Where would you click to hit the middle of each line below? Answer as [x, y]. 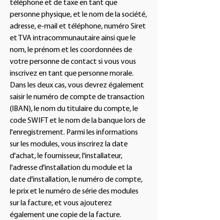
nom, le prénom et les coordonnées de [71, 50]
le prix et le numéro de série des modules [74, 192]
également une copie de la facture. [66, 215]
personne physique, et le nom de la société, [78, 15]
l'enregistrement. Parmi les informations [74, 133]
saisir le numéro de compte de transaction [77, 97]
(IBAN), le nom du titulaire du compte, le [74, 109]
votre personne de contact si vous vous [73, 62]
